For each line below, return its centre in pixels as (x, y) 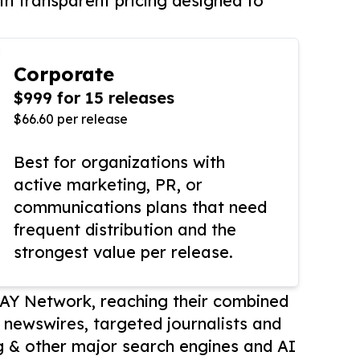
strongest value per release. (123, 252)
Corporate (64, 74)
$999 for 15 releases (94, 98)
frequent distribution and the (125, 230)
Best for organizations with (119, 162)
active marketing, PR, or (108, 185)
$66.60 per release (71, 119)
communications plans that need (140, 207)
